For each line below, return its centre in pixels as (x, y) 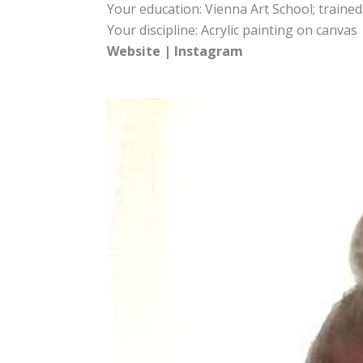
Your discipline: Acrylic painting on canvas (232, 30)
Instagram (209, 51)
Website (134, 51)
